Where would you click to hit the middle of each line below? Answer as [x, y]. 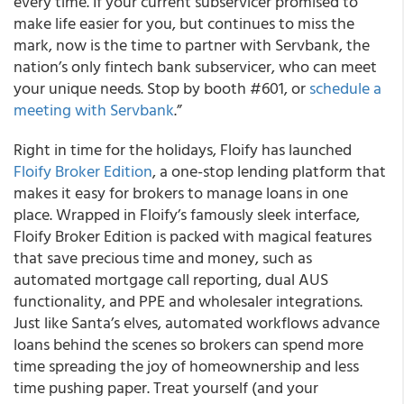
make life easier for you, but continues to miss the [184, 23]
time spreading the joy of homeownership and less [186, 366]
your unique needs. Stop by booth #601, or [161, 88]
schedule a [345, 88]
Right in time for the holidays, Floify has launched [183, 149]
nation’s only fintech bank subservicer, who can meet [195, 66]
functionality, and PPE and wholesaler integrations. [188, 301]
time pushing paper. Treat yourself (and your [166, 387]
